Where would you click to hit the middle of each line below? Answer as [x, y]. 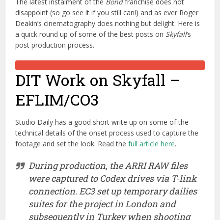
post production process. [55, 45]
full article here [152, 144]
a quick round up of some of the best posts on [91, 34]
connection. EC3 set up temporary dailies [113, 191]
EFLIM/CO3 [57, 99]
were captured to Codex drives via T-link [113, 178]
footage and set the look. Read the [72, 144]
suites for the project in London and [102, 204]
